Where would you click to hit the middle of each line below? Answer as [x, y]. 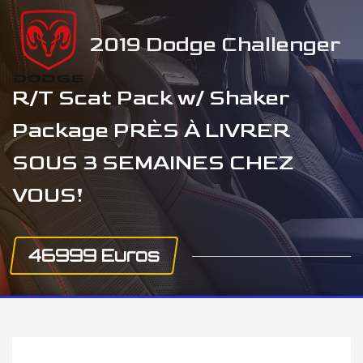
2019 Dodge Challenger [213, 45]
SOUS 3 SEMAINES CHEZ [153, 163]
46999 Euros [94, 255]
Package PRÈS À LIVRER [151, 131]
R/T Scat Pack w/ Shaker [151, 98]
